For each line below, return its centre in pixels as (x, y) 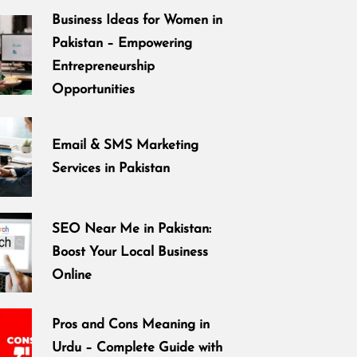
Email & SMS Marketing (126, 145)
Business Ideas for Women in (137, 20)
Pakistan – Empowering (122, 43)
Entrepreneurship (104, 66)
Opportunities (94, 89)
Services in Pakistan (111, 168)
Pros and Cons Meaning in (131, 325)
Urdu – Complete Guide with (137, 348)
